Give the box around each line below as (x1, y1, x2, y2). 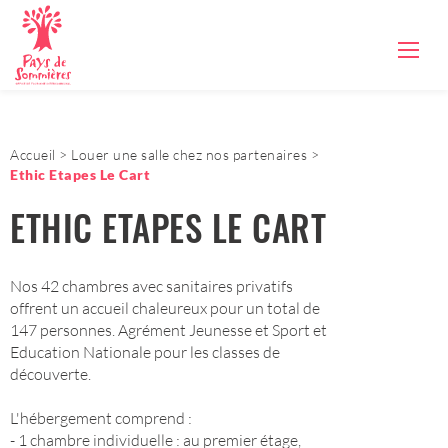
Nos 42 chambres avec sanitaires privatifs (10, 276, 293, 296)
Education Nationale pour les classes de (10, 342, 280, 362)
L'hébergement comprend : (10, 408, 192, 428)
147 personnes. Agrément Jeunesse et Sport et (10, 320, 327, 340)
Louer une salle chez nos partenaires (71, 146, 307, 163)
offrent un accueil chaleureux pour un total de (10, 298, 320, 318)
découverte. (10, 364, 91, 384)
